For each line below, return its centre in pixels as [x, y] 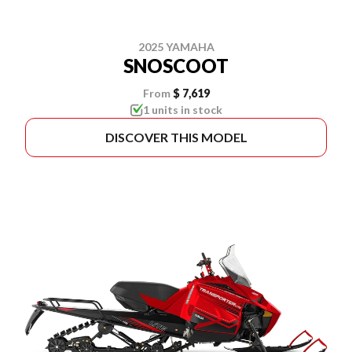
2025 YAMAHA [176, 47]
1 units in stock [182, 110]
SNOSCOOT [176, 66]
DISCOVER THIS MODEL [176, 137]
